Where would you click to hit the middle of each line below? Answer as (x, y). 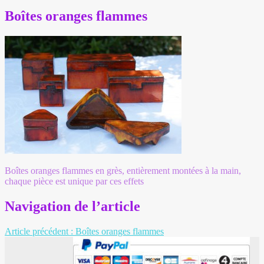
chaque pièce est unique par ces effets (74, 181)
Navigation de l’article (72, 206)
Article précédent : (40, 231)
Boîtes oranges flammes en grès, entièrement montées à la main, (123, 170)
